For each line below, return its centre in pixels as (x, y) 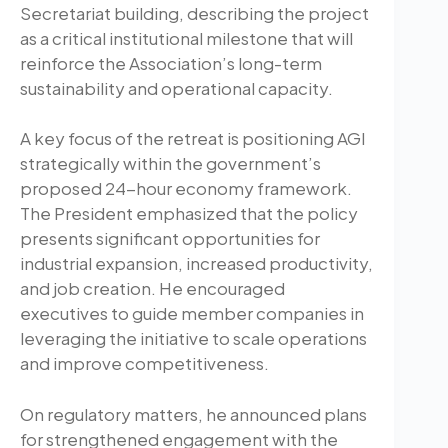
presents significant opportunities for (170, 238)
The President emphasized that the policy (189, 213)
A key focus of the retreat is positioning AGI (193, 138)
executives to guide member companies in (192, 313)
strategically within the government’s (170, 163)
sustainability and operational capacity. (176, 87)
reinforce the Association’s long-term (171, 62)
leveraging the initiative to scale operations (193, 338)
